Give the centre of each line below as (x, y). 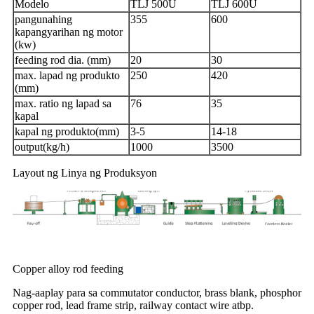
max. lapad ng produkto (67, 76)
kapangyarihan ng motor (69, 32)
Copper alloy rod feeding (68, 268)
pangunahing (43, 20)
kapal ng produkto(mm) (67, 132)
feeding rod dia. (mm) (63, 60)
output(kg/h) (42, 147)
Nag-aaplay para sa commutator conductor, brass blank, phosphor (157, 292)
